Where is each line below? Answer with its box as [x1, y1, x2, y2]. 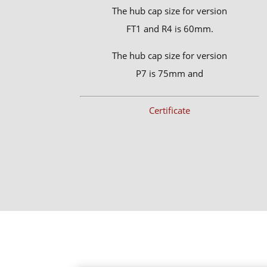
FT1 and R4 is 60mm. [126, 23, 213, 35]
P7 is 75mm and [136, 67, 204, 80]
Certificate [149, 104, 191, 117]
